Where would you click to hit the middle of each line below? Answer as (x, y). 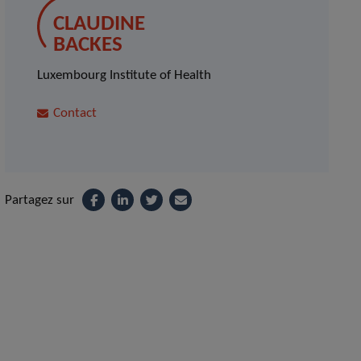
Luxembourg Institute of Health (124, 75)
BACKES (88, 46)
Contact (75, 113)
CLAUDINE (100, 25)
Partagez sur (40, 200)
